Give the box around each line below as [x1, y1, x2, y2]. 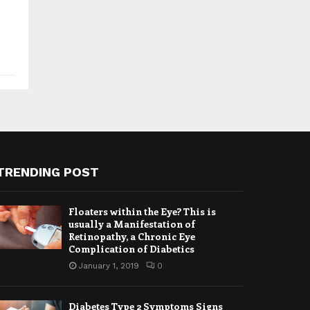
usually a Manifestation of [69, 217, 196, 231]
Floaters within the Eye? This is [69, 205, 217, 219]
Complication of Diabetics [69, 242, 195, 256]
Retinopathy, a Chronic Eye [69, 230, 196, 244]
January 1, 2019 [78, 261, 140, 271]
